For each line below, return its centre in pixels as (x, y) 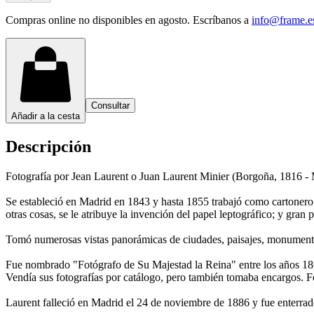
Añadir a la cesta (46, 116)
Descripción (48, 146)
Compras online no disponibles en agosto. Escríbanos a (127, 20)
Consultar (110, 105)
